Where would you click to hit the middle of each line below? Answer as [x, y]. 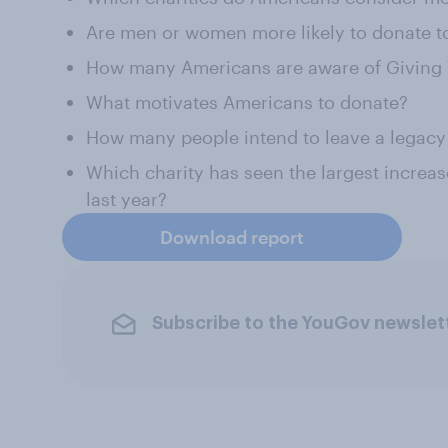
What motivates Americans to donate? [247, 101]
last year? [126, 198]
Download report [232, 236]
